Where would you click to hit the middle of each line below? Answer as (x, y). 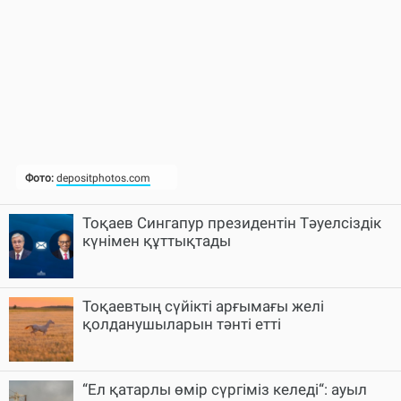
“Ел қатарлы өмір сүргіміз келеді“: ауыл (225, 390)
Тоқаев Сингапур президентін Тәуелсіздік (232, 223)
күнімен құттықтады (157, 241)
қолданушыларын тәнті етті (182, 324)
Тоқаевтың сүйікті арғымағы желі (203, 307)
